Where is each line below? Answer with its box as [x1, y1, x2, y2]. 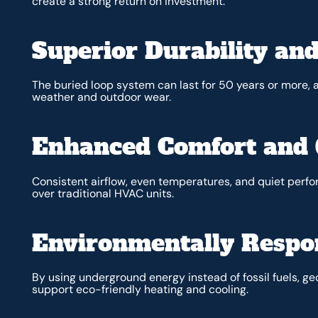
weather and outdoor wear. [31, 89, 171, 105]
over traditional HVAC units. [31, 185, 174, 201]
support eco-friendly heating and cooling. [31, 282, 248, 297]
